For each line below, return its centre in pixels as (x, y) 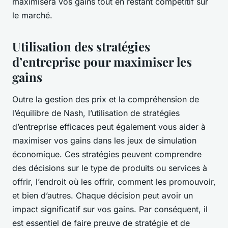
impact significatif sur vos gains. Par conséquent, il (110, 209)
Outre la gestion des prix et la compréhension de (106, 99)
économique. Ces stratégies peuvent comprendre (107, 154)
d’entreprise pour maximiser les (102, 62)
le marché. (32, 16)
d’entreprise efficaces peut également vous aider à (109, 127)
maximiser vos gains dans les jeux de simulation (104, 141)
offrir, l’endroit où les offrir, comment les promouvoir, (114, 182)
